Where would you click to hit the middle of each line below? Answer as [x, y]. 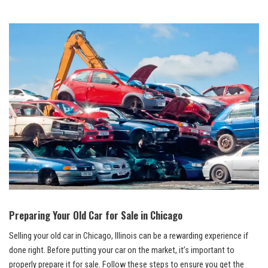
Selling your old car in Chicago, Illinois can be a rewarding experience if [129, 236]
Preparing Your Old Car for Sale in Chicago [96, 215]
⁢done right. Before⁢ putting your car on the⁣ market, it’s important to [122, 251]
